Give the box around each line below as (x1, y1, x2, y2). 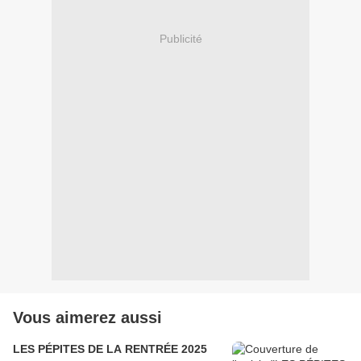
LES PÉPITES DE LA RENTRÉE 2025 (13, 342, 207, 356)
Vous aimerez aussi (13, 309, 162, 327)
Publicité (159, 31, 202, 45)
